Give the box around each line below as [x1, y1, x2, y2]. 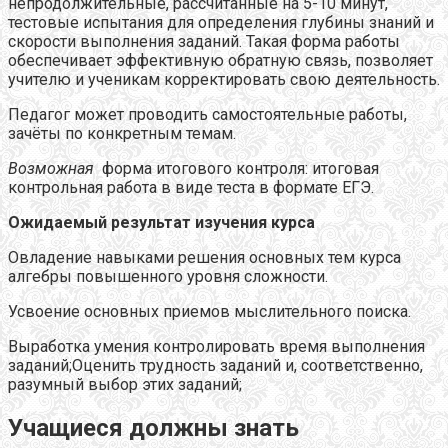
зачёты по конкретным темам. [8, 124, 236, 144]
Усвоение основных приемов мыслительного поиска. [8, 302, 411, 322]
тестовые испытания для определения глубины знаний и [8, 13, 434, 33]
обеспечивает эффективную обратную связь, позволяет [8, 51, 433, 71]
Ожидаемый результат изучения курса [8, 213, 315, 233]
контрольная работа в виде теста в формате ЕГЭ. [8, 178, 374, 198]
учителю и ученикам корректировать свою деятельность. [8, 70, 440, 90]
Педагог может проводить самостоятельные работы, [8, 105, 407, 125]
